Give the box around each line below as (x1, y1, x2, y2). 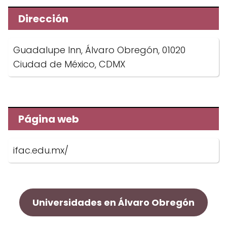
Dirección (18, 12, 68, 26)
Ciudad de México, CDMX (13, 58, 126, 70)
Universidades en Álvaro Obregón (32, 196, 195, 209)
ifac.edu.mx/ (13, 144, 68, 157)
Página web (18, 112, 79, 126)
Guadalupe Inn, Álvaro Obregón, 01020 (13, 44, 185, 56)
